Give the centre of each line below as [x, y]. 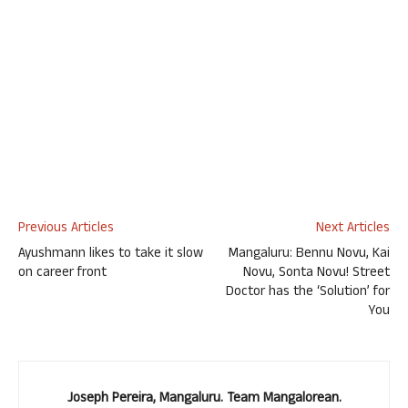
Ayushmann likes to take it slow [111, 255]
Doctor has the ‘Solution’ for [308, 293]
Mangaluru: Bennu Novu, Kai [309, 255]
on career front [62, 274]
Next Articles [353, 229]
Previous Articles [66, 229]
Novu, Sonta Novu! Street [316, 274]
